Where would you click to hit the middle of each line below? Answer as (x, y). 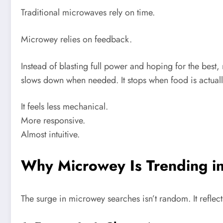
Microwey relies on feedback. (76, 39)
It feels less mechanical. (64, 107)
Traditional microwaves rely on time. (88, 13)
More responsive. (53, 121)
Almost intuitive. (50, 135)
